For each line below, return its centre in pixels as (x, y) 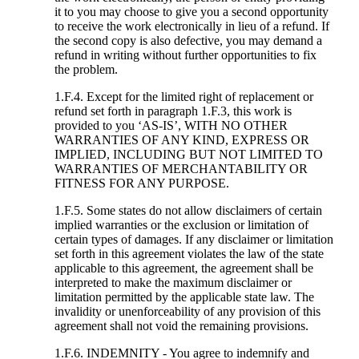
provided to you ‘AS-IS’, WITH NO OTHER (171, 126)
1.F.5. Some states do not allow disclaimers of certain (188, 211)
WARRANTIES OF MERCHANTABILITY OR (181, 169)
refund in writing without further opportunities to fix (185, 55)
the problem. (86, 70)
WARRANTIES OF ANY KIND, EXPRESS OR (182, 140)
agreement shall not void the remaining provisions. (181, 326)
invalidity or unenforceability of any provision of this (187, 312)
